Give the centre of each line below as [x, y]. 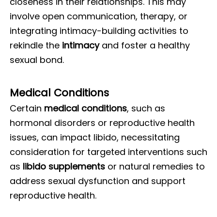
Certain [27, 108]
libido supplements [64, 166]
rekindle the [36, 45]
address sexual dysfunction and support [98, 181]
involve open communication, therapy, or [99, 16]
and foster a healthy [145, 45]
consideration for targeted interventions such [108, 152]
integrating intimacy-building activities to [99, 31]
